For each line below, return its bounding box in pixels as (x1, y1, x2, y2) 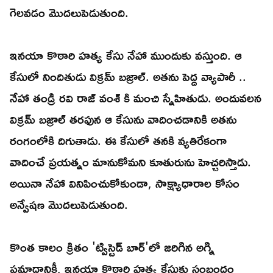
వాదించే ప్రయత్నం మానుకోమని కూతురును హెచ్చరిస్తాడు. (10, 149, 251, 174)
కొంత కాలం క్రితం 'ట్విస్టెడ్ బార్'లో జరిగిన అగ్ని (10, 235, 214, 260)
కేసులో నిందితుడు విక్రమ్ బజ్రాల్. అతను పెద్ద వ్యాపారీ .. (10, 64, 246, 89)
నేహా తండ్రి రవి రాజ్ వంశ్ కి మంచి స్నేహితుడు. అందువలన (10, 85, 261, 110)
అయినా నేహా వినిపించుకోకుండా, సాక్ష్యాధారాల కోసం (10, 171, 239, 196)
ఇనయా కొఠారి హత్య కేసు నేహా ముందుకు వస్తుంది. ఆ (10, 43, 242, 68)
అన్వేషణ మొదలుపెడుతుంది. (10, 192, 128, 217)
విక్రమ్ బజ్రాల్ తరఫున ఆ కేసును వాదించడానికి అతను (10, 107, 236, 132)
